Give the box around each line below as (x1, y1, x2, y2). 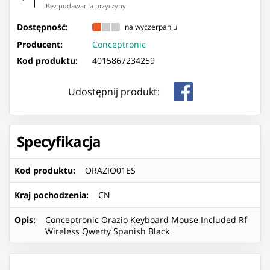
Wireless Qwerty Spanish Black (45, 225, 169, 237)
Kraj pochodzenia (14, 189, 86, 201)
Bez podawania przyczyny (46, 1, 126, 11)
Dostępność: (17, 20, 68, 33)
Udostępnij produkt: (68, 84, 160, 98)
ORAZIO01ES (85, 164, 136, 176)
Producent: (17, 38, 63, 50)
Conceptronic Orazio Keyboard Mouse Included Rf (45, 213, 247, 225)
